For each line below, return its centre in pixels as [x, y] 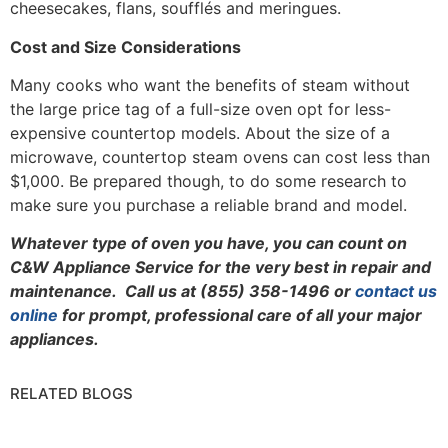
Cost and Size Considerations [125, 46]
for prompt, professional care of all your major [240, 315]
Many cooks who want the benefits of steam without [210, 84]
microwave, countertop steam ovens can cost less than [220, 156]
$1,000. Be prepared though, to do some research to [208, 180]
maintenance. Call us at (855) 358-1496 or [182, 291]
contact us [396, 291]
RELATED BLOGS [71, 393]
